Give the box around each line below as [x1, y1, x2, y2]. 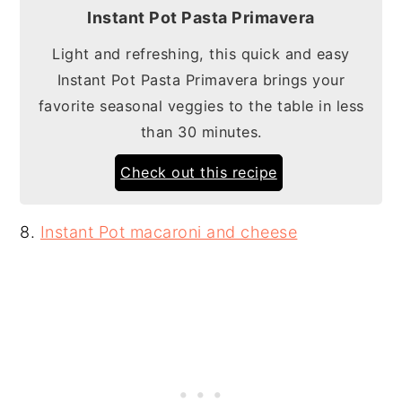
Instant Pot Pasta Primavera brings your [57, 70, 345, 89]
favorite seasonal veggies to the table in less [38, 96, 364, 115]
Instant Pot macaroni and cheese [39, 222, 298, 241]
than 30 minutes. [140, 122, 262, 141]
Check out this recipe [120, 162, 277, 181]
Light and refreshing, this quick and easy [52, 44, 350, 63]
